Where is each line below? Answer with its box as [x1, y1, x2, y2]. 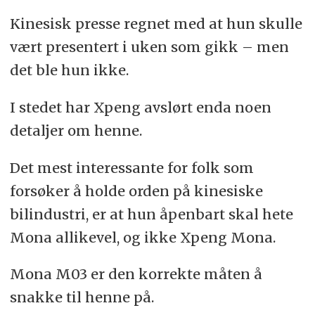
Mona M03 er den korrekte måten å [9, 265, 262, 283]
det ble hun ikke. [9, 60, 129, 79]
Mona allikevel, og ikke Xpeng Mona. [9, 228, 276, 246]
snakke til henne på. [9, 288, 154, 307]
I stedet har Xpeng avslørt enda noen [9, 98, 271, 116]
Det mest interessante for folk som [9, 158, 254, 176]
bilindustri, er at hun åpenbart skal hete [9, 205, 293, 223]
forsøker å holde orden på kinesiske [9, 181, 263, 200]
